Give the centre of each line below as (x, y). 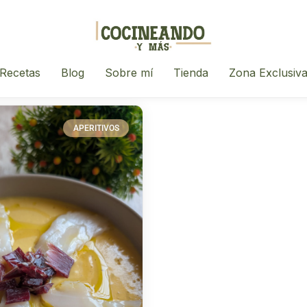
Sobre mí (129, 73)
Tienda (191, 73)
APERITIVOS (96, 128)
